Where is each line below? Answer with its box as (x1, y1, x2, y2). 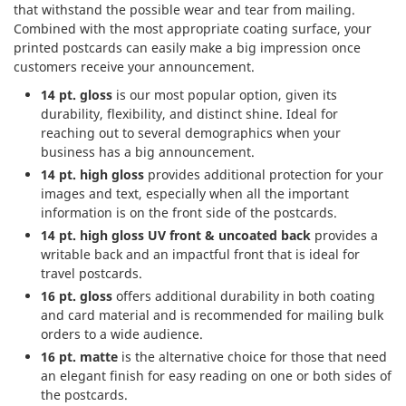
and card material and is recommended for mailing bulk (41, 305, 383, 324)
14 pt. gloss (41, 85, 112, 103)
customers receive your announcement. (14, 57, 255, 75)
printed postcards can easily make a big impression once (14, 38, 361, 56)
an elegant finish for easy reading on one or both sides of (41, 366, 391, 384)
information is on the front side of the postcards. (41, 203, 337, 221)
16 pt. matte (41, 347, 118, 365)
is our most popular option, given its (112, 85, 337, 103)
